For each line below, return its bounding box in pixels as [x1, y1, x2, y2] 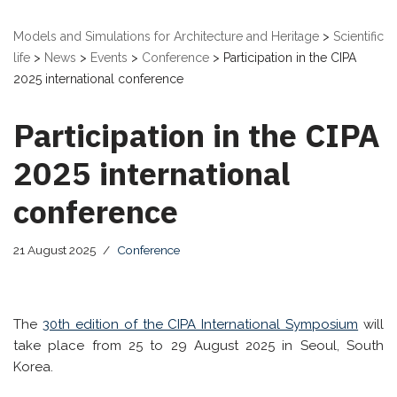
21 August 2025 [13, 242, 96, 257]
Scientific [333, 28, 384, 43]
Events [90, 50, 128, 65]
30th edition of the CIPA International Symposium [42, 315, 359, 332]
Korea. [13, 358, 53, 375]
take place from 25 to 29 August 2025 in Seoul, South [13, 337, 384, 354]
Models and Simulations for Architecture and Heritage [13, 28, 319, 43]
